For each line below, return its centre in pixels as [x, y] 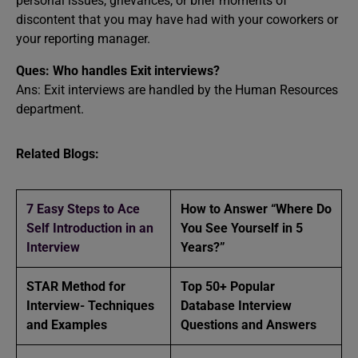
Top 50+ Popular [228, 286]
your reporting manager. [85, 39]
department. [50, 109]
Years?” [203, 247]
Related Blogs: [58, 154]
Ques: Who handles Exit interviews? [118, 71]
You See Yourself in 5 [242, 228]
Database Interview [236, 306]
